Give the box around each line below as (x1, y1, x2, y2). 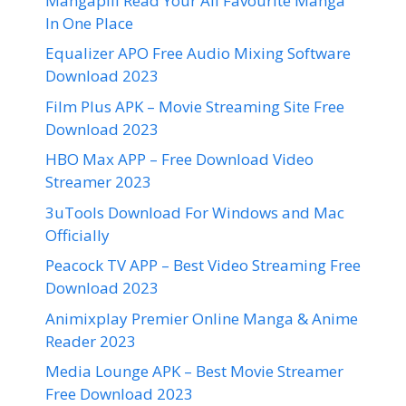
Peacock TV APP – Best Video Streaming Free (45, 255, 361, 276)
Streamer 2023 (45, 171, 151, 193)
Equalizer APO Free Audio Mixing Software (45, 43, 351, 64)
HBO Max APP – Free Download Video (45, 149, 314, 170)
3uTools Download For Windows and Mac (45, 201, 344, 223)
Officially (45, 224, 110, 246)
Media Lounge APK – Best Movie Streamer (45, 361, 343, 382)
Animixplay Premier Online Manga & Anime (45, 307, 358, 329)
